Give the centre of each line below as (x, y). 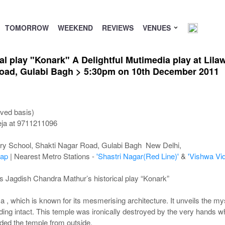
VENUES (157, 28)
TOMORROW (27, 28)
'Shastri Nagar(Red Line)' (137, 156)
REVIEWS (118, 28)
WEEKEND (75, 28)
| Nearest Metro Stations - (52, 156)
